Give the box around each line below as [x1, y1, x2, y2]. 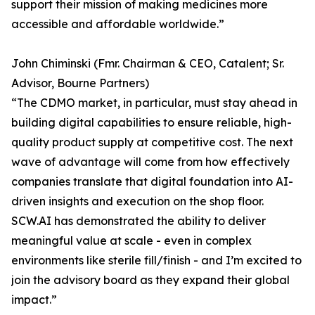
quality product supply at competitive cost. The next [11, 135, 293, 150]
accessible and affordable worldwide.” [11, 17, 224, 32]
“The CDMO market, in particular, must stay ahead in [11, 96, 297, 110]
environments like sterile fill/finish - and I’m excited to [11, 253, 302, 268]
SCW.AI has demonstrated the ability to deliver [11, 214, 266, 229]
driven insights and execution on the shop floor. [11, 194, 264, 209]
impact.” [11, 292, 57, 307]
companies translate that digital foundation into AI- [11, 174, 293, 189]
